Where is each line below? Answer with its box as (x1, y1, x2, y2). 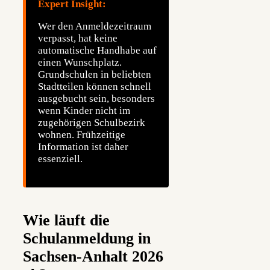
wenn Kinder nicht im (38, 104, 130, 116)
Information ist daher (38, 140, 128, 152)
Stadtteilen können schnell (38, 80, 151, 92)
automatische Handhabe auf (38, 44, 157, 56)
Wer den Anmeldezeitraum (38, 20, 151, 32)
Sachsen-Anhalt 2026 (23, 248, 163, 266)
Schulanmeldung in (23, 230, 151, 248)
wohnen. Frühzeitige (38, 128, 125, 140)
